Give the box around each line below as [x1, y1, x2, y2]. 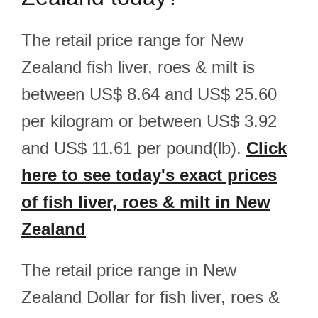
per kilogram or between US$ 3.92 [21, 111, 277, 131]
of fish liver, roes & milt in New [21, 192, 270, 212]
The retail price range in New [21, 261, 236, 280]
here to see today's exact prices [21, 165, 277, 185]
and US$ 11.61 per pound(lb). [21, 138, 246, 158]
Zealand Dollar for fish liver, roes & [21, 287, 280, 307]
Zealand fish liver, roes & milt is [21, 57, 255, 77]
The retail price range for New [21, 31, 243, 50]
